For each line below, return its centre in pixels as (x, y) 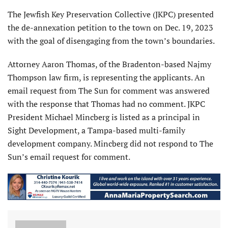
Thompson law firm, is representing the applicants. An (106, 78)
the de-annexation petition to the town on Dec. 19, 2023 (110, 28)
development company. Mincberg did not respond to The (110, 144)
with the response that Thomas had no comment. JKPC (106, 104)
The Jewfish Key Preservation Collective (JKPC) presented (111, 15)
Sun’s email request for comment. (69, 157)
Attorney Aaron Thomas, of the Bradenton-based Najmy (109, 64)
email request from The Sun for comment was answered (109, 91)
